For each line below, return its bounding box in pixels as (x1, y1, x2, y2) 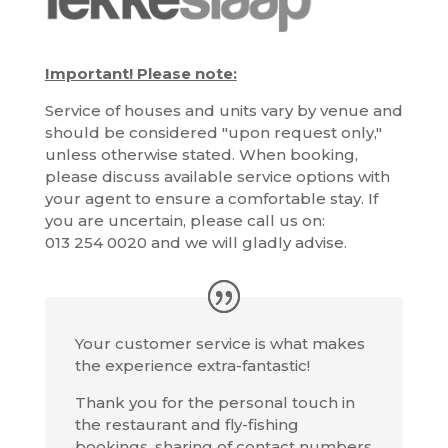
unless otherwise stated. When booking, (44, 144, 358, 164)
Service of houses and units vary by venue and (44, 100, 403, 120)
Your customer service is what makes (74, 333, 365, 353)
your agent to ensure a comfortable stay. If (44, 188, 378, 208)
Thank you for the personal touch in (74, 392, 355, 412)
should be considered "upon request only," (44, 122, 382, 142)
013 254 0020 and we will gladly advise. (44, 232, 351, 252)
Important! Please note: (44, 63, 237, 83)
